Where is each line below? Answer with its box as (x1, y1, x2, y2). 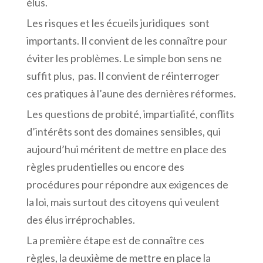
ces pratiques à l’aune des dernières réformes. (26, 86, 236, 100)
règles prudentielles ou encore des (26, 160, 184, 173)
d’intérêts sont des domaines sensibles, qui (26, 124, 221, 138)
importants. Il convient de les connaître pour (26, 33, 227, 47)
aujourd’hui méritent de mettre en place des (26, 142, 227, 156)
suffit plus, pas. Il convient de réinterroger (26, 69, 220, 82)
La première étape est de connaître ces (26, 233, 204, 247)
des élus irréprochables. (26, 213, 135, 226)
